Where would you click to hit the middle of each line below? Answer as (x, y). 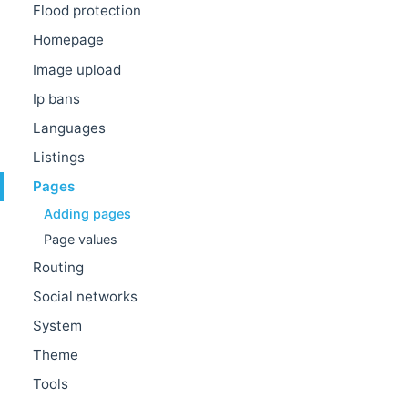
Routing (58, 267)
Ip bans (56, 98)
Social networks (85, 296)
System (57, 325)
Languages (69, 128)
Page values (81, 239)
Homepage (68, 40)
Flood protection (87, 11)
